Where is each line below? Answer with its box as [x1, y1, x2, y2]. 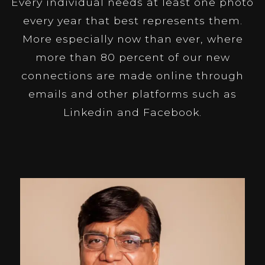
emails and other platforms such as [28, 88, 237, 101]
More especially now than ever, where [22, 33, 243, 46]
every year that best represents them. [22, 14, 243, 27]
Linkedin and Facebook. [63, 106, 202, 119]
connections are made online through [21, 69, 244, 82]
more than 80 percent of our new [35, 51, 230, 64]
